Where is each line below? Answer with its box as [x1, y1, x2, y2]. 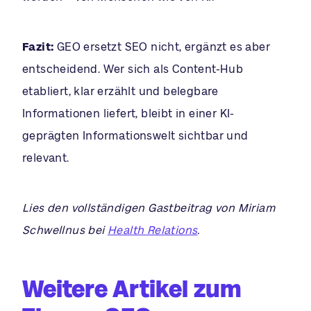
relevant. [22, 151, 69, 164]
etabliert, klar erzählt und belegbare [22, 85, 219, 97]
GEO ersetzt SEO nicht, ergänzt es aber [53, 40, 271, 53]
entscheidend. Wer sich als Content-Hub [22, 62, 244, 75]
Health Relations [108, 224, 198, 236]
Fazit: [22, 40, 54, 53]
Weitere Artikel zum [22, 275, 242, 302]
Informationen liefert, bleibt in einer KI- [22, 107, 235, 119]
